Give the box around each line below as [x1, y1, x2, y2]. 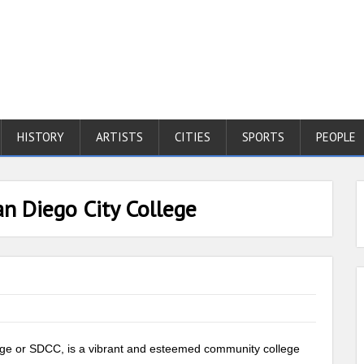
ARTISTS [96, 129, 143, 145]
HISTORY [17, 129, 64, 145]
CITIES [175, 129, 210, 145]
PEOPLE [316, 129, 356, 145]
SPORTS [242, 129, 284, 145]
